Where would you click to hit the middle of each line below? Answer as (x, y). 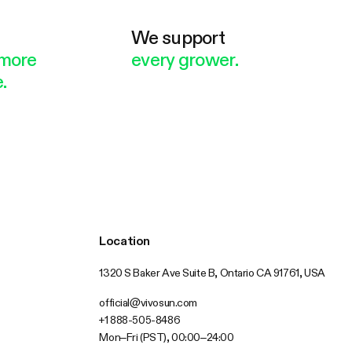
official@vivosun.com (148, 303)
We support (178, 38)
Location (125, 241)
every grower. (185, 60)
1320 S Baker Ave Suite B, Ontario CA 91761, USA (212, 273)
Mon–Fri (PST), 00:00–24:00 (167, 337)
